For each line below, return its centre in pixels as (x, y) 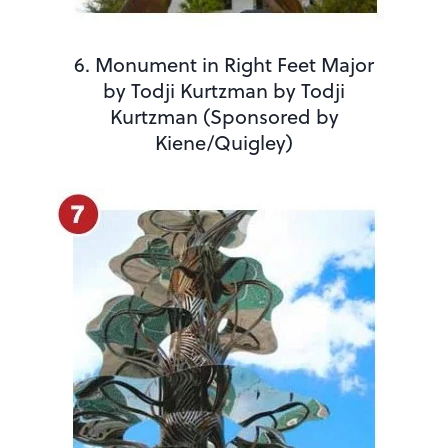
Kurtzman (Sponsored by (224, 116)
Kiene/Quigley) (224, 142)
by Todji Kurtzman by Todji (224, 90)
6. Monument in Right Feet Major (224, 64)
